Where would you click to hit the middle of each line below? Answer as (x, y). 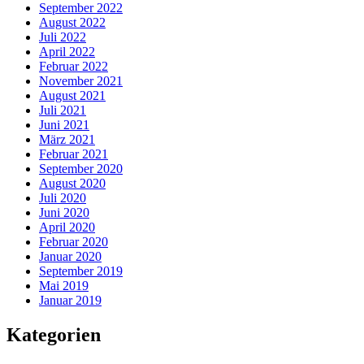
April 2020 (67, 227)
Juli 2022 (63, 37)
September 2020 (81, 168)
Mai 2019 (64, 285)
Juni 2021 (64, 124)
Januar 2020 (70, 256)
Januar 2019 (70, 300)
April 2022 (67, 51)
